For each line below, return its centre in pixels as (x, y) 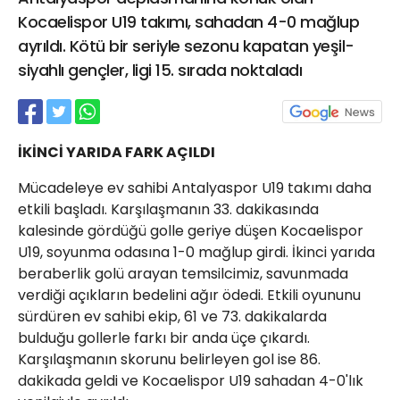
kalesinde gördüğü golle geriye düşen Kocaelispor (191, 231)
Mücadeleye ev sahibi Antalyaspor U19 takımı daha (195, 188)
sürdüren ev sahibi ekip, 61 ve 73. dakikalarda (172, 317)
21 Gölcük (195, 11)
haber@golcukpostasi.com (263, 72)
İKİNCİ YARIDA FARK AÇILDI (117, 152)
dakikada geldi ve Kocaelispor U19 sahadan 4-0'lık (191, 381)
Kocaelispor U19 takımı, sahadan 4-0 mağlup (188, 22)
